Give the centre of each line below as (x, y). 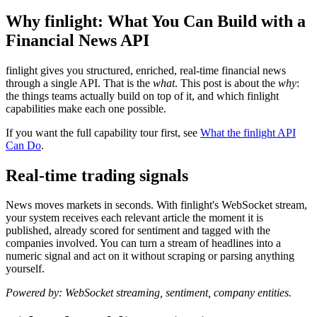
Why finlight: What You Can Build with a (156, 21)
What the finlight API (248, 132)
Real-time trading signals (97, 175)
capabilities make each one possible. (86, 108)
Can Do (23, 145)
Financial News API (77, 40)
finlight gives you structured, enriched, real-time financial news (146, 70)
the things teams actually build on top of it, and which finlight (142, 96)
